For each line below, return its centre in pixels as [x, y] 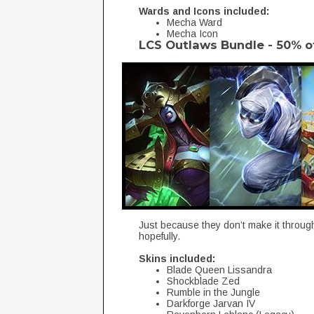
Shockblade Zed [203, 281]
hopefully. [159, 236]
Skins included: [177, 259]
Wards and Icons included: [204, 11]
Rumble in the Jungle [213, 292]
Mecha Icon [192, 34]
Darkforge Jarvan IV [211, 303]
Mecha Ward [194, 22]
